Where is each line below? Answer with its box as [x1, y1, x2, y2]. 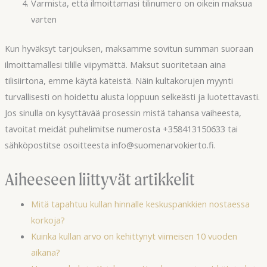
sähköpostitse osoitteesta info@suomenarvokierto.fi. [4, 138, 216, 151]
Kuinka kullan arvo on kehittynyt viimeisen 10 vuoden [30, 230, 237, 243]
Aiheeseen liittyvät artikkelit [4, 169, 195, 190]
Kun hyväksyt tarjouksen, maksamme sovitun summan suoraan [4, 42, 253, 54]
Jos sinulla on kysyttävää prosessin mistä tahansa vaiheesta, [4, 106, 241, 119]
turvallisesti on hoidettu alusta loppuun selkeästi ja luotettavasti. [4, 90, 260, 103]
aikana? [30, 246, 60, 259]
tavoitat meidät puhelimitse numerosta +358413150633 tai [4, 122, 238, 135]
